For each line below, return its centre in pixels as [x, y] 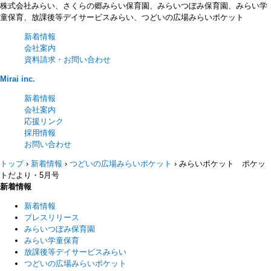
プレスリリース [52, 217]
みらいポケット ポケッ [222, 164]
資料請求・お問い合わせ [67, 60]
